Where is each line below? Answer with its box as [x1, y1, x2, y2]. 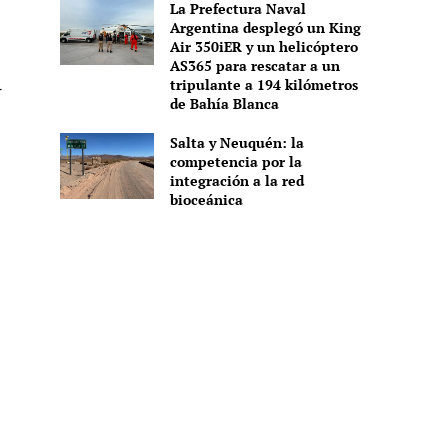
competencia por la [169, 152, 302, 172]
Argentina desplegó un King [169, 18, 361, 38]
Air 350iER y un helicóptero [169, 37, 358, 57]
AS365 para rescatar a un [169, 56, 340, 76]
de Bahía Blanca [169, 94, 279, 114]
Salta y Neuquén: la [169, 133, 304, 153]
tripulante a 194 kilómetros [169, 75, 358, 95]
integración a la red [169, 171, 304, 191]
